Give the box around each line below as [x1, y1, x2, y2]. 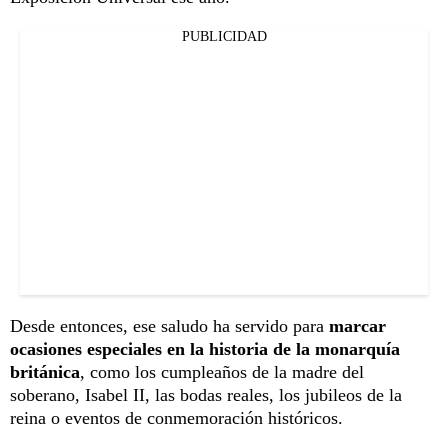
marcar [329, 316, 386, 337]
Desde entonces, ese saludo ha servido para [10, 316, 329, 337]
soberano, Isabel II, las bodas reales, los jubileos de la [10, 385, 402, 406]
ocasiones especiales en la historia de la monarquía [10, 339, 400, 360]
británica [10, 362, 80, 383]
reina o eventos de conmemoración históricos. [10, 408, 343, 429]
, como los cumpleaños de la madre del [80, 362, 364, 383]
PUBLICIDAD [181, 29, 267, 45]
